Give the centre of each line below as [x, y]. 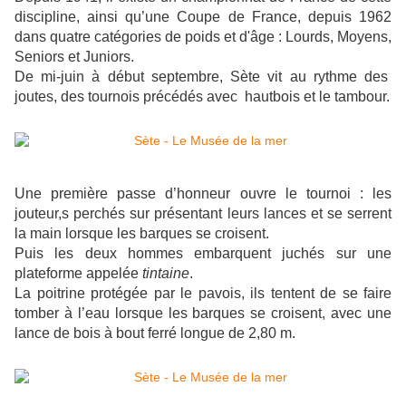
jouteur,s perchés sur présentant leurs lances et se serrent [203, 214]
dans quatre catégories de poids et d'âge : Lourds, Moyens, [203, 37]
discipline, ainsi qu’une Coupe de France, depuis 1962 [203, 17]
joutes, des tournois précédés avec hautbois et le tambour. [202, 97]
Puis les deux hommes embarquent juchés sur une [203, 254]
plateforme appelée [78, 274]
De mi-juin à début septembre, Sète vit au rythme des [203, 77]
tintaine [166, 274]
